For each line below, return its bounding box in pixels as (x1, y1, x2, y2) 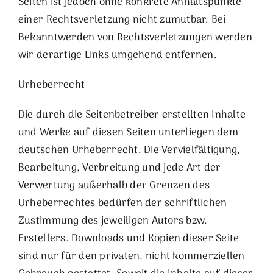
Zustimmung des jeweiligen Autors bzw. (18, 212, 208, 230)
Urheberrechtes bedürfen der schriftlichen (18, 194, 227, 212)
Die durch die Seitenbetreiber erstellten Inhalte (18, 106, 246, 124)
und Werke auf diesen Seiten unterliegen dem (18, 124, 238, 141)
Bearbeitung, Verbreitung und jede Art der (18, 159, 221, 177)
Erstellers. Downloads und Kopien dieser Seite (18, 230, 239, 247)
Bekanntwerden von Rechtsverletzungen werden (18, 29, 252, 46)
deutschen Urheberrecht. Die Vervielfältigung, (18, 141, 241, 159)
